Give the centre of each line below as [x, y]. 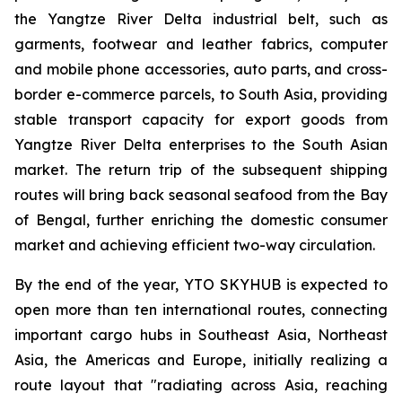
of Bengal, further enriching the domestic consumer [201, 220]
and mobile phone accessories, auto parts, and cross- [201, 69]
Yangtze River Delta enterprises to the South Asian [201, 144]
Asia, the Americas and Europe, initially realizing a [201, 360]
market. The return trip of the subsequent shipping [201, 170]
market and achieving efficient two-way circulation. [195, 245]
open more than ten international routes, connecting [201, 310]
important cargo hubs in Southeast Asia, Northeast [201, 335]
